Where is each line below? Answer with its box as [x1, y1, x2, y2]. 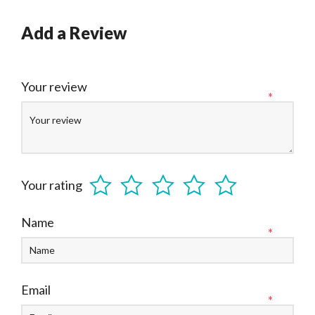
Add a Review [21, 22, 127, 43]
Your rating [21, 176, 82, 193]
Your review [21, 78, 89, 94]
